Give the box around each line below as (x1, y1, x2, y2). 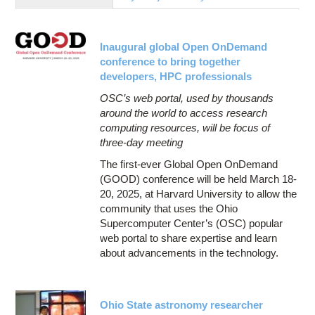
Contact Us (29, 25, 82, 38)
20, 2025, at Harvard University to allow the (100, 187, 297, 200)
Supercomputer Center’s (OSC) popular (100, 217, 283, 229)
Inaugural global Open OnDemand (100, 40, 268, 53)
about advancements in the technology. (100, 246, 285, 259)
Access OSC (29, 53, 91, 65)
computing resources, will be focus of (100, 121, 271, 134)
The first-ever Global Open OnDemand (100, 157, 278, 170)
